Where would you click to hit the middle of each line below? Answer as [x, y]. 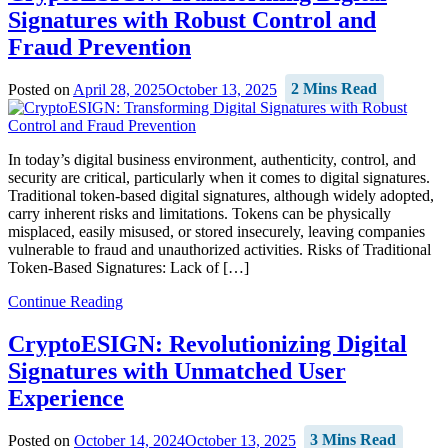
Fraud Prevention [99, 46]
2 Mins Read [334, 89]
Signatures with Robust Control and [192, 19]
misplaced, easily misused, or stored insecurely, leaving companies [216, 231]
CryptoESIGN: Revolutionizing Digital [207, 343]
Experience [66, 397]
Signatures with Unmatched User [177, 370]
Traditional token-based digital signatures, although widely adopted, [221, 195]
